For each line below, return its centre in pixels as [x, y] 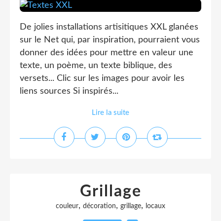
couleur [67, 206]
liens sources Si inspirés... [69, 91]
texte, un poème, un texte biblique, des [96, 66]
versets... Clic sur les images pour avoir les [102, 78]
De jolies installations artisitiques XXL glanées [109, 27]
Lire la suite [110, 113]
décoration [99, 206]
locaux [155, 206]
